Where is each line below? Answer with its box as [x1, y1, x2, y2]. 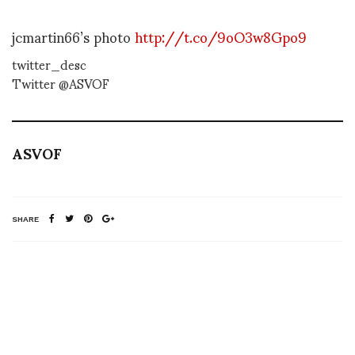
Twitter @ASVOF [12, 64, 109, 102]
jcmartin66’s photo [12, 15, 135, 57]
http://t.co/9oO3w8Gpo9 [135, 15, 307, 57]
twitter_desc [12, 45, 86, 83]
